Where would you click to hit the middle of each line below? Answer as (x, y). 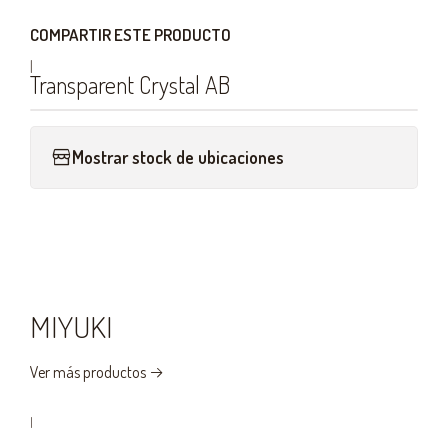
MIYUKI (71, 325)
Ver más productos (88, 371)
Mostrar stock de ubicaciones (178, 157)
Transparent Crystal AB (130, 85)
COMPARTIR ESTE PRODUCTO (130, 35)
